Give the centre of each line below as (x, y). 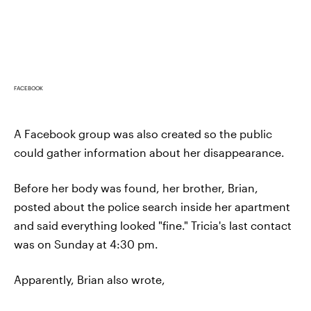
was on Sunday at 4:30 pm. (86, 244)
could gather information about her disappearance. (149, 152)
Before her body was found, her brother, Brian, (136, 187)
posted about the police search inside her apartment (152, 206)
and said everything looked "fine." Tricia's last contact (153, 225)
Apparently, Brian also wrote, (90, 279)
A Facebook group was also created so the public (143, 133)
